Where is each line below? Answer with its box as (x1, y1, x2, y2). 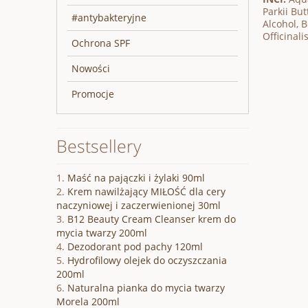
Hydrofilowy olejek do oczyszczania (67, 254, 227, 267)
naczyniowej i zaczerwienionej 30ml (56, 199, 221, 212)
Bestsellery (56, 134, 141, 158)
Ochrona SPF (71, 36, 130, 50)
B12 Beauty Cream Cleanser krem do (67, 212, 236, 226)
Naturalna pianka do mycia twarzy (67, 281, 225, 295)
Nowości (71, 62, 110, 76)
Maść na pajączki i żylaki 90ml (67, 171, 205, 185)
